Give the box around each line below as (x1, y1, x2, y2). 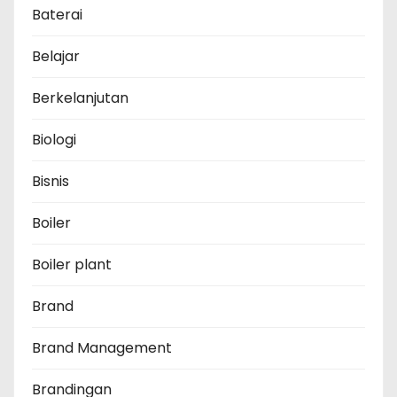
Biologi (32, 129, 76, 151)
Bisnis (32, 171, 69, 192)
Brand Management (32, 338, 172, 359)
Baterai (32, 4, 82, 26)
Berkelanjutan (32, 88, 128, 109)
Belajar (32, 46, 80, 67)
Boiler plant (32, 254, 112, 276)
